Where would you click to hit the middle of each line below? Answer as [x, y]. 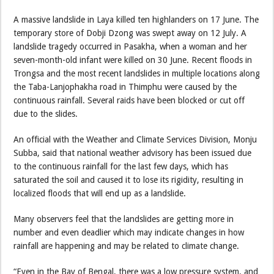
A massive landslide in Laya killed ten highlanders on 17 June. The [136, 19]
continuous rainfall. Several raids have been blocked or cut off [129, 100]
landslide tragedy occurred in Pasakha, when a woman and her [131, 46]
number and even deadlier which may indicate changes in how [129, 232]
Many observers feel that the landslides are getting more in [124, 219]
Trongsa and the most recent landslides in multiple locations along [137, 73]
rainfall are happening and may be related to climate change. [127, 246]
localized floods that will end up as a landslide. [100, 193]
